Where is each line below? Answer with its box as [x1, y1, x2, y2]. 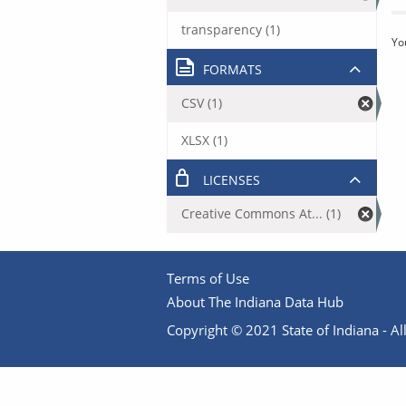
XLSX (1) [181, 130, 227, 149]
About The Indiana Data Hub [167, 292, 343, 311]
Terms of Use [167, 268, 249, 287]
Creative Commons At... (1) [181, 204, 341, 222]
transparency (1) [181, 20, 280, 38]
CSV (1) [181, 93, 222, 111]
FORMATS [203, 60, 262, 78]
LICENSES [203, 170, 260, 188]
